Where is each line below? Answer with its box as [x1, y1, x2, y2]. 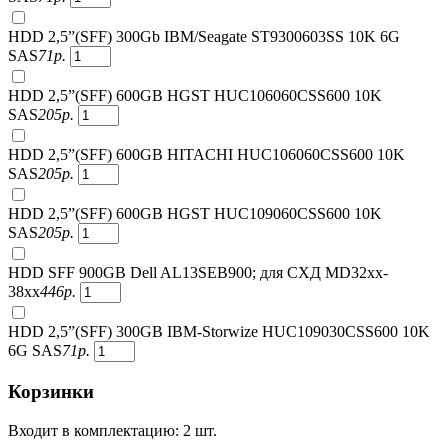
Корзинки [8, 380, 94, 402]
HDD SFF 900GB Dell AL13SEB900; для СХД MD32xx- [8, 264, 388, 282]
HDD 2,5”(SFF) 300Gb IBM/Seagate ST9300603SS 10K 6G [8, 28, 400, 46]
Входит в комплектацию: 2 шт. [8, 421, 217, 439]
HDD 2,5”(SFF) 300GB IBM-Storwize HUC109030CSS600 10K [8, 323, 430, 341]
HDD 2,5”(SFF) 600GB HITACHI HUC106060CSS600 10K [8, 146, 405, 164]
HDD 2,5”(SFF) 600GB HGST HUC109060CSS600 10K [8, 205, 382, 223]
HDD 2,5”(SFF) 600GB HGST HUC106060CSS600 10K [8, 87, 382, 105]
